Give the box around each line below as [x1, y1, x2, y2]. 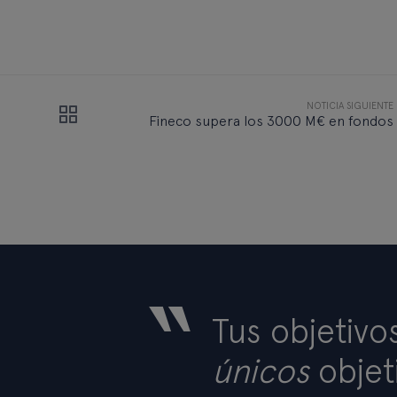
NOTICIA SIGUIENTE [307, 100, 393, 113]
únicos [212, 351, 309, 392]
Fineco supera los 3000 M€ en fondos [149, 113, 393, 130]
